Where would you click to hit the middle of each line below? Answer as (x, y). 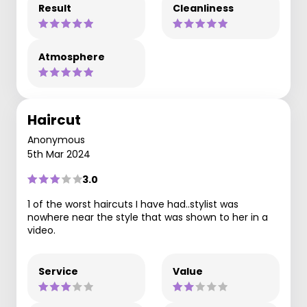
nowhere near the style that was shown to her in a (148, 217)
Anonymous (56, 139)
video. (41, 230)
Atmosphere (72, 57)
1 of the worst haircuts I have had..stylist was (133, 204)
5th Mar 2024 (59, 154)
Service (58, 271)
